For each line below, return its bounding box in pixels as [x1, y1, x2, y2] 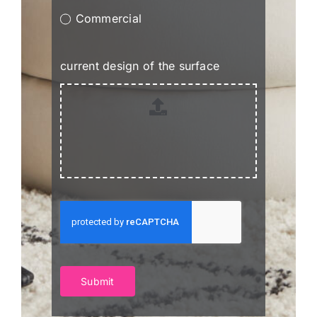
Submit [81, 275, 115, 287]
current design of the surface [60, 59, 220, 74]
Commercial [75, 11, 142, 26]
